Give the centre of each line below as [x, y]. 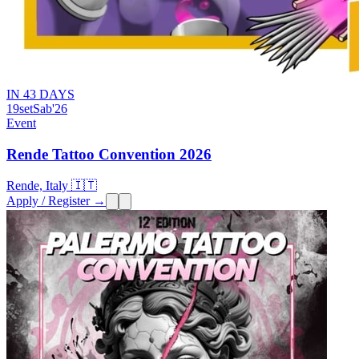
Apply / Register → [56, 200]
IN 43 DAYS [40, 95]
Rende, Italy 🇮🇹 [52, 185]
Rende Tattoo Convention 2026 [109, 154]
